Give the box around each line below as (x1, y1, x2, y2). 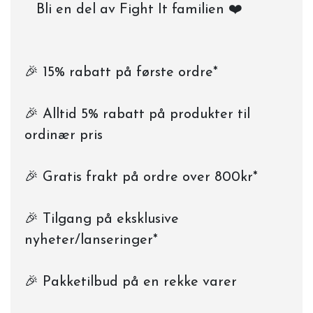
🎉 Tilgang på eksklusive (24, 212, 179, 227)
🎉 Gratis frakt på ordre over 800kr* (24, 170, 258, 185)
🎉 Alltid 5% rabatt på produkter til (24, 108, 250, 122)
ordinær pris (24, 129, 103, 143)
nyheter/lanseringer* (24, 233, 158, 248)
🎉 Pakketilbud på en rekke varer (24, 275, 237, 290)
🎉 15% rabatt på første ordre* (24, 66, 218, 80)
